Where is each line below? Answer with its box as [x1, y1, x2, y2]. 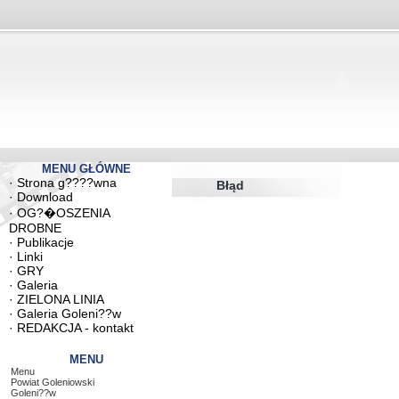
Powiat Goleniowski [11, 377, 94, 387]
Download [17, 190, 73, 204]
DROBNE [9, 221, 61, 235]
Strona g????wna [17, 175, 117, 190]
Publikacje [17, 235, 74, 249]
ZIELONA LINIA [17, 292, 104, 306]
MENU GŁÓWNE [41, 162, 131, 175]
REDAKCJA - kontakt [17, 321, 134, 335]
